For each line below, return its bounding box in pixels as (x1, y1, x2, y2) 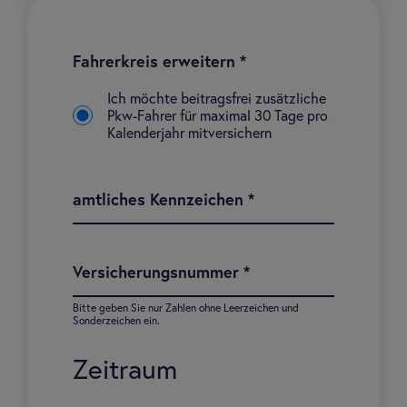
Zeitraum (73, 358, 177, 385)
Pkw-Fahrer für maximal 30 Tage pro (107, 109, 328, 124)
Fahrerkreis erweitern (73, 55, 240, 71)
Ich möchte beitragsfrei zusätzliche (107, 92, 326, 106)
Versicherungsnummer (73, 265, 243, 282)
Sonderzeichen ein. (73, 316, 160, 327)
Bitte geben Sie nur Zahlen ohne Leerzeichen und (73, 303, 299, 314)
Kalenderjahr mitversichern (107, 126, 272, 141)
